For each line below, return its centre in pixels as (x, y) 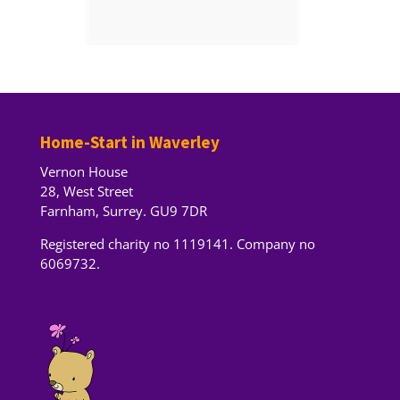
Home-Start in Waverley (129, 142)
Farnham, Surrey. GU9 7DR (123, 210)
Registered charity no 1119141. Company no (177, 243)
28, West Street (86, 191)
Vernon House (83, 171)
